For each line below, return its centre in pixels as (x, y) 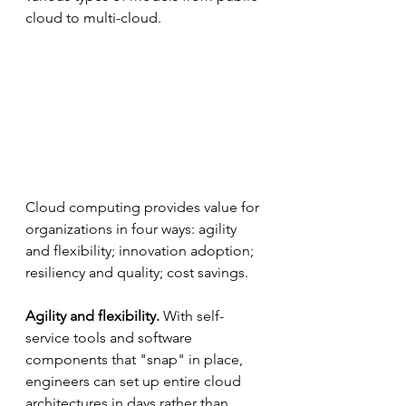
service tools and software (111, 338)
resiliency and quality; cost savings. (139, 273)
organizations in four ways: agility (133, 229)
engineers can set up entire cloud (135, 382)
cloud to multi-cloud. (93, 17)
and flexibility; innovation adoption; (141, 251)
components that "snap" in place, (136, 360)
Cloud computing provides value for (144, 208)
